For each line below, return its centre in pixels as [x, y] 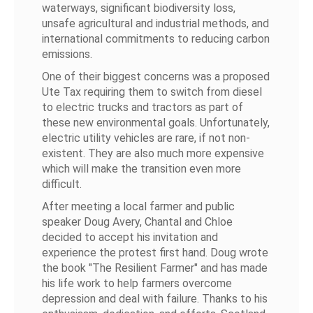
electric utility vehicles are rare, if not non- [146, 138]
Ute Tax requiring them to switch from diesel [152, 92]
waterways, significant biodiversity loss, [139, 8]
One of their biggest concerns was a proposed [156, 77]
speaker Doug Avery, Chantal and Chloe [138, 222]
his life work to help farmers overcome [137, 283]
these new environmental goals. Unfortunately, [156, 123]
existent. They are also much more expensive [153, 153]
